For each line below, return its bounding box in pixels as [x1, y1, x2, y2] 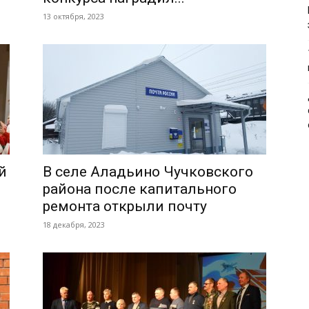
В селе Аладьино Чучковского [43, 163, 253, 180]
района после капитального [43, 181, 237, 197]
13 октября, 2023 [43, 11, 104, 21]
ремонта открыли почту [43, 198, 207, 215]
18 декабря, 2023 [43, 219, 105, 230]
